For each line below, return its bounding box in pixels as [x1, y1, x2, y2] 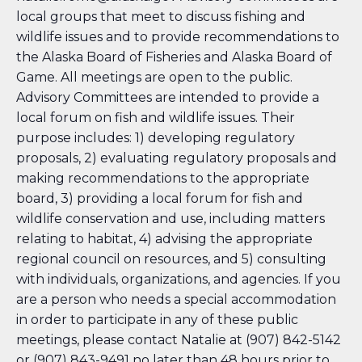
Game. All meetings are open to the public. [16, 69, 293, 86]
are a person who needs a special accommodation [16, 292, 336, 308]
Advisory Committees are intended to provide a [16, 90, 319, 106]
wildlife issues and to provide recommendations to [16, 29, 339, 45]
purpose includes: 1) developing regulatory [16, 130, 295, 146]
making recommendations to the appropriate [16, 170, 309, 187]
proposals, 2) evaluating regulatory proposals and [16, 150, 337, 166]
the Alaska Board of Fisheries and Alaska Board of [16, 49, 332, 65]
